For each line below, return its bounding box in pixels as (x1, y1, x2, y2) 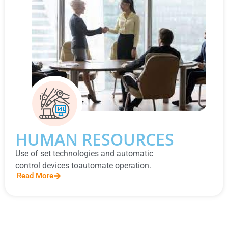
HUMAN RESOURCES (15, 128, 174, 151)
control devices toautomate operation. (15, 161, 151, 171)
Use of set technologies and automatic (15, 149, 153, 159)
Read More (17, 170, 53, 180)
